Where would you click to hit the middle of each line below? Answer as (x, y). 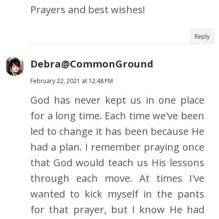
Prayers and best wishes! (88, 10)
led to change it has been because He (117, 131)
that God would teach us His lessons (117, 163)
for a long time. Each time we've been (117, 116)
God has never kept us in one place (117, 100)
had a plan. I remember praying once (117, 147)
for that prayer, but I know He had (117, 210)
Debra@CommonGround (92, 64)
